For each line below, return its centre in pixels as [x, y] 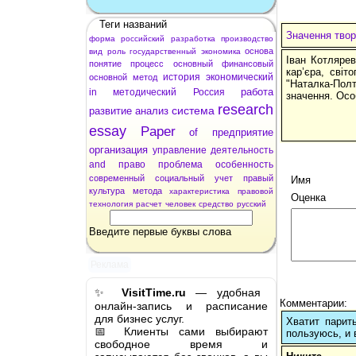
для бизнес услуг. [139, 318]
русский [252, 203]
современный [117, 178]
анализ [152, 110]
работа [257, 91]
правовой [256, 191]
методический [145, 92]
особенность [244, 164]
